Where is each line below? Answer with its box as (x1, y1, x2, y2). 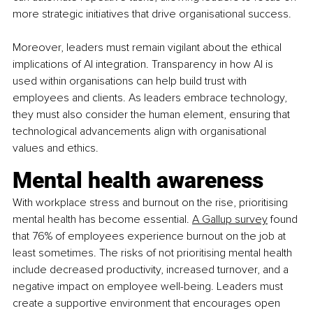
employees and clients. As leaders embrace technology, (13, 90, 290, 105)
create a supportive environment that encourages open (13, 296, 283, 310)
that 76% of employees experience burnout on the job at (13, 228, 289, 243)
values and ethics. (13, 140, 99, 155)
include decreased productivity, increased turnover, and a (13, 262, 291, 277)
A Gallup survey (192, 212, 268, 226)
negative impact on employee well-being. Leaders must (13, 279, 286, 293)
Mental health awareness (13, 166, 263, 194)
